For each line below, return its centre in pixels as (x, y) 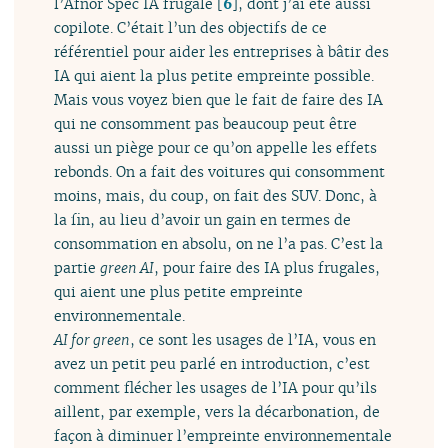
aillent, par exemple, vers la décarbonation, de (217, 411)
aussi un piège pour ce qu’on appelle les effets (216, 147)
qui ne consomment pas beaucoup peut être (206, 123)
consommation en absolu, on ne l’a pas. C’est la (219, 243)
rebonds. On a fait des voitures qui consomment (220, 171)
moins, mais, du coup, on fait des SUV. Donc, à (216, 195)
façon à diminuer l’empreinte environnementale (223, 435)
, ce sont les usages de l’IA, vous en (253, 339)
